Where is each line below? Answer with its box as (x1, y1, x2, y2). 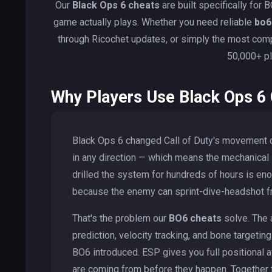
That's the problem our (72, 212, 169, 224)
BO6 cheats (169, 212, 222, 224)
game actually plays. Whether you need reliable (53, 16, 254, 28)
